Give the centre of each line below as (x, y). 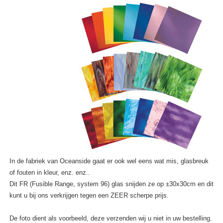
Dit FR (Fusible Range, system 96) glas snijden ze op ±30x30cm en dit (112, 184)
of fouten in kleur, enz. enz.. (50, 173)
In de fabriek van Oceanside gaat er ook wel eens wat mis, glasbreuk (109, 161)
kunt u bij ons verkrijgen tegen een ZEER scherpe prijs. (89, 196)
